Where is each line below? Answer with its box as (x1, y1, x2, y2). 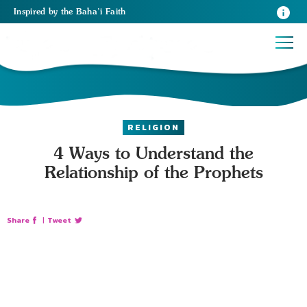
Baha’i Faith (75, 6, 126, 16)
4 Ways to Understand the (53, 143, 254, 162)
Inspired (14, 6, 49, 16)
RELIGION (127, 121, 180, 134)
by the (48, 6, 76, 16)
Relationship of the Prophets (44, 162, 263, 182)
